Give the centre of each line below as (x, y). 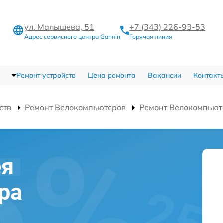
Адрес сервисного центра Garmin (72, 36)
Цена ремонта (111, 75)
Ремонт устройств (46, 75)
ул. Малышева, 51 (59, 27)
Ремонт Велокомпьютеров (75, 107)
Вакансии (164, 75)
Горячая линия (151, 36)
